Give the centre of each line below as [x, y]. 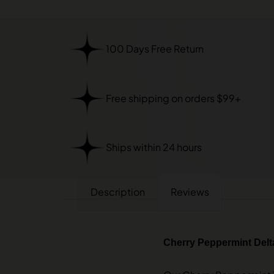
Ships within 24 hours [154, 147]
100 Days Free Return [154, 49]
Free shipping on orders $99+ [173, 98]
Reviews [190, 191]
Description [118, 191]
